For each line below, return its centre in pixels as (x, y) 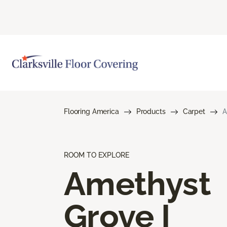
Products (151, 111)
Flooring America (91, 111)
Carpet (194, 111)
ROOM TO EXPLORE (97, 155)
